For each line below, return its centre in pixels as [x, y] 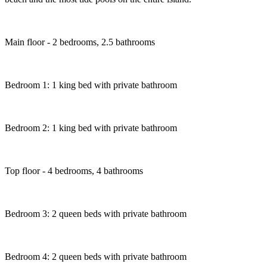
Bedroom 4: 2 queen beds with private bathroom [96, 256]
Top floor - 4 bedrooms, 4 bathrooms [74, 170]
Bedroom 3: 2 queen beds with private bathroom [96, 213]
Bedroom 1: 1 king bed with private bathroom [91, 85]
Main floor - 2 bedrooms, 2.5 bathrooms [80, 42]
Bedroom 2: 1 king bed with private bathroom [91, 128]
